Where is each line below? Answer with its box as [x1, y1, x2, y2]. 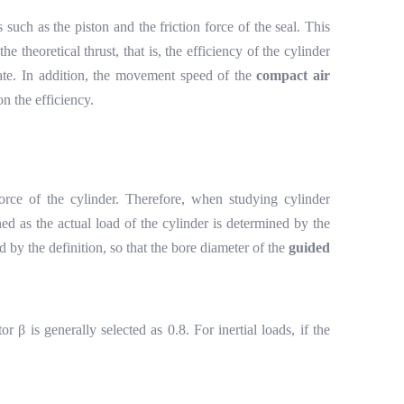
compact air [256, 68, 330, 83]
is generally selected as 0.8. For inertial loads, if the [30, 322, 331, 337]
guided [289, 240, 331, 255]
